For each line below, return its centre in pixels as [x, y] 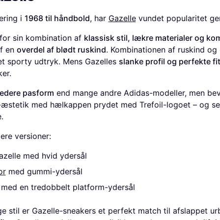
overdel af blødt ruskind [61, 50]
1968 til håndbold [57, 18]
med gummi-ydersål [44, 171]
